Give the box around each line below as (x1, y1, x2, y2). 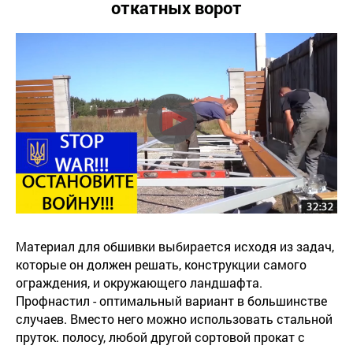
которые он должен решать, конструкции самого (16, 256, 307, 273)
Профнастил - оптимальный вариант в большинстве (16, 292, 327, 310)
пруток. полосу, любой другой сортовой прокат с (16, 329, 305, 346)
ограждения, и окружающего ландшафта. (16, 274, 262, 292)
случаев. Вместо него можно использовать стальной (16, 310, 333, 328)
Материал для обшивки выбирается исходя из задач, (16, 238, 334, 255)
